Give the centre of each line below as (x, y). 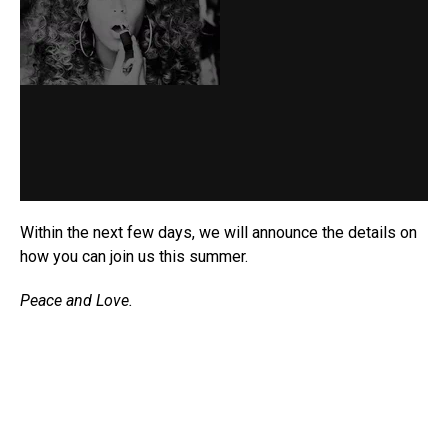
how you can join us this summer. (134, 257)
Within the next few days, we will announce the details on (218, 233)
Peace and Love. (76, 301)
